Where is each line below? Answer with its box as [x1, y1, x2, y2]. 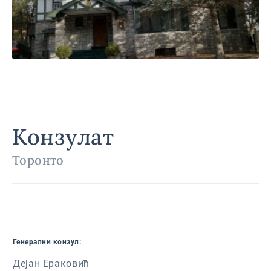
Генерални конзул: [13, 237, 82, 246]
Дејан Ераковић [13, 257, 90, 269]
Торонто [12, 152, 64, 168]
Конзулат [12, 122, 114, 151]
